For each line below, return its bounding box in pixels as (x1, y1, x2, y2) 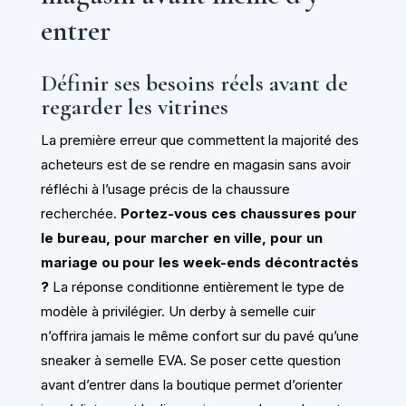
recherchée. (40, 204, 121, 222)
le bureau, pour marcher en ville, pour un (40, 228, 323, 246)
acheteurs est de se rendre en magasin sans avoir (40, 155, 351, 173)
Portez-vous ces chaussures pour (120, 204, 357, 222)
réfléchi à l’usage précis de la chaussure (40, 179, 290, 198)
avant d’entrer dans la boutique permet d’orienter (40, 375, 343, 393)
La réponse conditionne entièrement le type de (48, 277, 344, 295)
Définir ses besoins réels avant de (40, 68, 348, 97)
